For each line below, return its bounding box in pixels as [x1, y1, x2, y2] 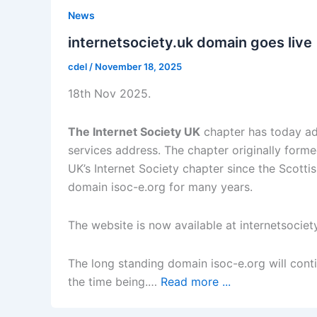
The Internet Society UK [68, 124, 200, 139]
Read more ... [161, 274, 231, 289]
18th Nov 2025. [68, 86, 151, 100]
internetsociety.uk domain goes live [68, 34, 312, 52]
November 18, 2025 [95, 61, 182, 73]
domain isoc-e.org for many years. [68, 179, 253, 194]
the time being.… [68, 274, 161, 289]
